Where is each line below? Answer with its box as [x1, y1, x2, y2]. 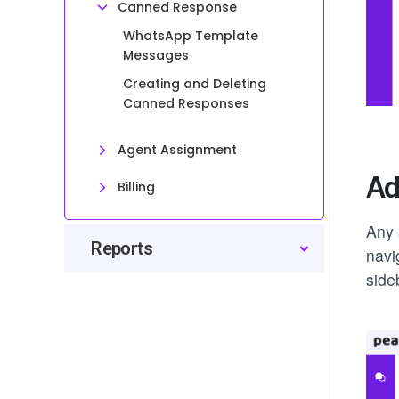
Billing [118, 178, 156, 196]
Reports [91, 238, 152, 259]
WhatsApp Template [123, 27, 259, 45]
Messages [123, 46, 190, 64]
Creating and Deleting [123, 75, 267, 93]
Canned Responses [123, 94, 250, 112]
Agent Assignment [118, 141, 238, 159]
